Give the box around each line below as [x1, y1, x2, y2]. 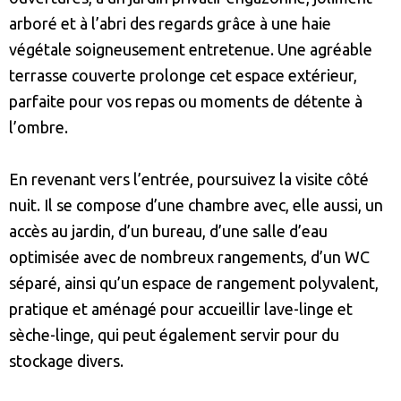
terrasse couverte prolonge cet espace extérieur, [9, 66, 357, 85]
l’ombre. [9, 118, 68, 137]
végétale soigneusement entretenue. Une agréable [9, 40, 372, 59]
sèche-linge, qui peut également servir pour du [9, 326, 339, 345]
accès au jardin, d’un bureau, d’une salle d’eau [9, 222, 328, 241]
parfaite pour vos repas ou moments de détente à [9, 92, 363, 111]
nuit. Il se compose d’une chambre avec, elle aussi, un [9, 196, 383, 215]
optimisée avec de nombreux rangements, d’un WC [9, 248, 370, 267]
